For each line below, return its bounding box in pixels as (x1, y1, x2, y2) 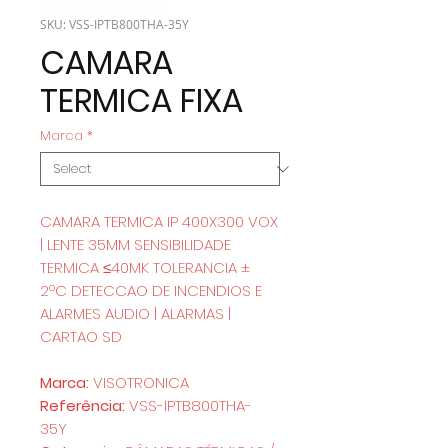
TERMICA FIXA (40, 78, 243, 123)
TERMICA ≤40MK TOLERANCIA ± (40, 257, 250, 278)
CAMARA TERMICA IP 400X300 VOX (40, 211, 278, 232)
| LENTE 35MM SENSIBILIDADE (40, 234, 231, 255)
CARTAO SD (40, 326, 126, 347)
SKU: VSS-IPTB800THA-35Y (40, 16, 189, 32)
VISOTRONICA (93, 372, 193, 393)
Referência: (40, 395, 129, 416)
